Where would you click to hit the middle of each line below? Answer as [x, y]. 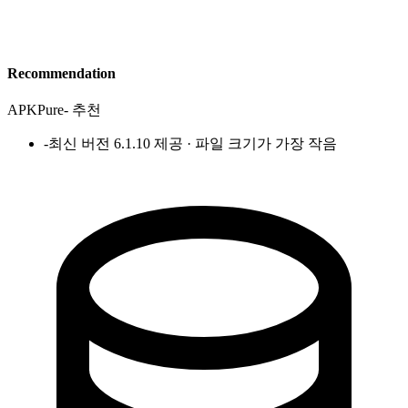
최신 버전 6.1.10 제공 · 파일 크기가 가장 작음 [193, 143]
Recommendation [61, 73]
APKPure [36, 109]
